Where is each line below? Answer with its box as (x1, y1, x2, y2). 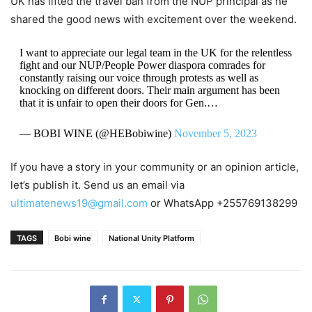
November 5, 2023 (173, 127, 257, 139)
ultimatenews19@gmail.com (10, 196, 148, 210)
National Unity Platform (109, 233, 194, 243)
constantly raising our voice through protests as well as (19, 71, 258, 84)
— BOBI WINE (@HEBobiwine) (19, 127, 174, 139)
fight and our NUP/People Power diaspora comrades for (19, 58, 265, 71)
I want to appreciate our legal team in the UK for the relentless (19, 46, 292, 58)
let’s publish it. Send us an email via (10, 178, 185, 192)
